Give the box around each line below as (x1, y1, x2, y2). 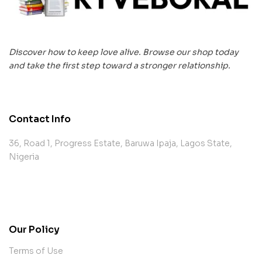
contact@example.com (9, 187, 135, 201)
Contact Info (9, 112, 71, 125)
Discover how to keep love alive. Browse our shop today (9, 46, 239, 57)
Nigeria (9, 151, 39, 162)
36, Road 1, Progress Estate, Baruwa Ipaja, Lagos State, (9, 137, 232, 149)
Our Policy (9, 223, 60, 236)
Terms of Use (9, 246, 63, 257)
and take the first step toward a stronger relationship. (9, 60, 230, 71)
